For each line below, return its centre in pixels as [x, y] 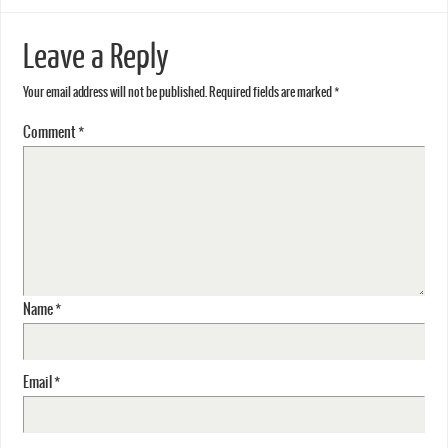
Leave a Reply [95, 57]
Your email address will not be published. [114, 93]
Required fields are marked [271, 93]
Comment [50, 133]
